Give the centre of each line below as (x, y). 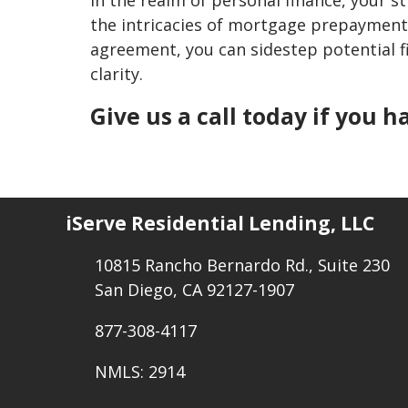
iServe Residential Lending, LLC (220, 224)
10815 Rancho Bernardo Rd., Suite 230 (242, 265)
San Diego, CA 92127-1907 (194, 289)
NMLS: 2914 (139, 371)
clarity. (117, 73)
